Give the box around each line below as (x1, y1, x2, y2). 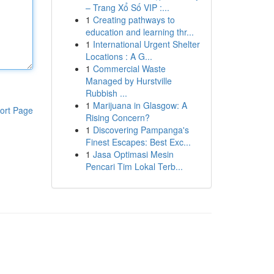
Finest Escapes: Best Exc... (85, 136, 191, 148)
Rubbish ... (85, 87, 127, 99)
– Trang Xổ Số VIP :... (85, 1, 169, 13)
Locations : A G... (85, 50, 152, 62)
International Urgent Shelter (92, 38, 200, 50)
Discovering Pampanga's (92, 124, 189, 136)
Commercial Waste (92, 62, 166, 75)
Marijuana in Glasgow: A (92, 99, 187, 111)
